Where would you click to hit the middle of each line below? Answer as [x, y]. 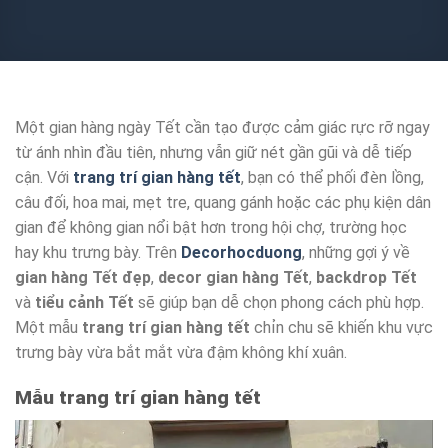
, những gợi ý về [356, 253]
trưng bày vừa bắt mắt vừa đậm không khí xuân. [181, 353]
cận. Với [44, 178]
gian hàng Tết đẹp [83, 278]
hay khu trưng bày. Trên [98, 253]
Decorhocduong [241, 253]
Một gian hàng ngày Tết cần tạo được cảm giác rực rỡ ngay [222, 128]
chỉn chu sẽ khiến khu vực [341, 328]
